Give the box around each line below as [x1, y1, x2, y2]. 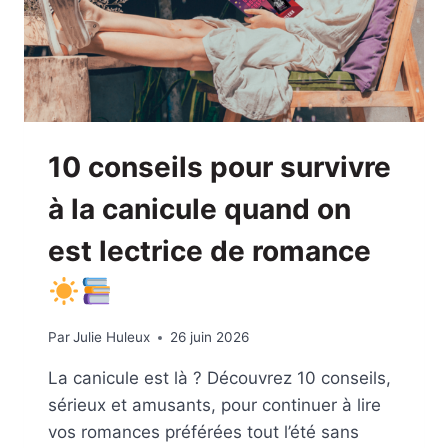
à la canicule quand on [48, 191, 351, 226]
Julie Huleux [73, 329, 151, 346]
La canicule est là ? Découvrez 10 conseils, [48, 368, 391, 389]
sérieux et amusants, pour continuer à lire [48, 395, 381, 416]
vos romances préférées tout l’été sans [48, 422, 359, 443]
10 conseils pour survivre [48, 149, 391, 184]
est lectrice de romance [48, 233, 371, 268]
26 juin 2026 [170, 329, 250, 346]
